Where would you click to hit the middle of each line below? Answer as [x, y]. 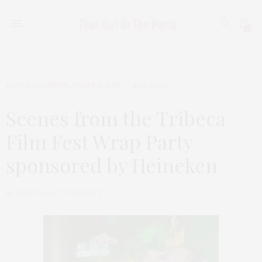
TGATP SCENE [96, 85]
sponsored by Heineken [112, 165]
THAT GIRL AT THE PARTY [58, 193]
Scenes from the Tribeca [116, 118]
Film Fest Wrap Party [99, 142]
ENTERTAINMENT [37, 85]
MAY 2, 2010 [151, 85]
